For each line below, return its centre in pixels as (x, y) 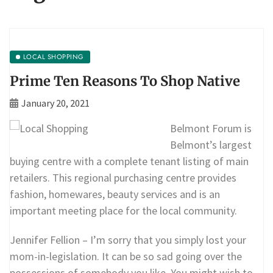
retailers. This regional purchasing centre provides (123, 177)
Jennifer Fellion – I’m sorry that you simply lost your (128, 239)
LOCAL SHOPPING (53, 56)
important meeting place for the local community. (123, 210)
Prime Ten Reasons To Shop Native (125, 81)
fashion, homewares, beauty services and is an (115, 194)
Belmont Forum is (211, 128)
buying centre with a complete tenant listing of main (129, 161)
